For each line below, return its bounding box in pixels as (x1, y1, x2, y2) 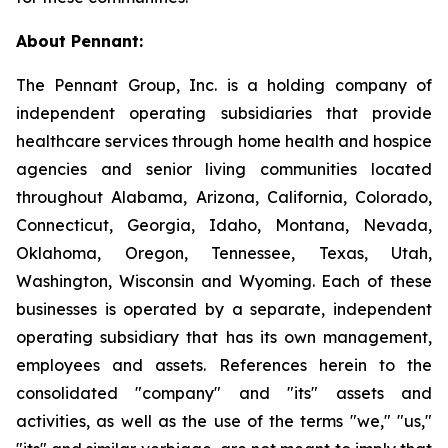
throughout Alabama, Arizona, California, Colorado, (16, 187, 432, 207)
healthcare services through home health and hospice (16, 131, 432, 151)
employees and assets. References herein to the (16, 355, 432, 375)
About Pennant (16, 31, 139, 51)
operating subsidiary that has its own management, (16, 327, 432, 347)
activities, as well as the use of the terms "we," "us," (16, 411, 432, 431)
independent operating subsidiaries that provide (16, 103, 432, 123)
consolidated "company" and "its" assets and (16, 383, 432, 403)
